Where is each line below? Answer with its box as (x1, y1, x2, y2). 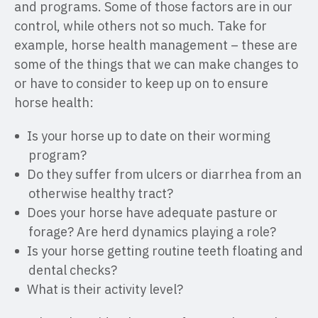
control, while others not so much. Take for (14, 18, 267, 34)
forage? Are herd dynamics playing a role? (28, 224, 276, 240)
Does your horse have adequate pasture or (27, 204, 278, 221)
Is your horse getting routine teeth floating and (27, 243, 303, 259)
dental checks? (28, 262, 117, 278)
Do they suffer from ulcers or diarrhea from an (27, 166, 302, 182)
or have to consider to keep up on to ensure (14, 75, 268, 92)
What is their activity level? (27, 281, 183, 297)
